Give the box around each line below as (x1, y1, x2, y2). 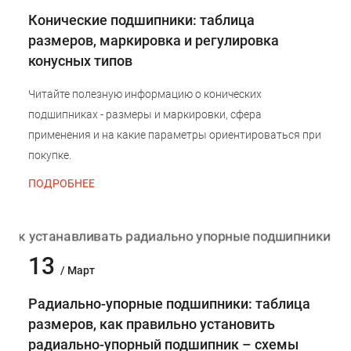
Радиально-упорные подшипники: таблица (28, 295, 310, 313)
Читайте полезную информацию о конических (28, 88, 262, 101)
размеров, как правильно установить (28, 316, 275, 333)
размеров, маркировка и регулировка (28, 32, 279, 49)
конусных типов (28, 52, 132, 70)
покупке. (28, 149, 71, 162)
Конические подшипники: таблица (28, 12, 255, 29)
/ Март (60, 264, 95, 277)
